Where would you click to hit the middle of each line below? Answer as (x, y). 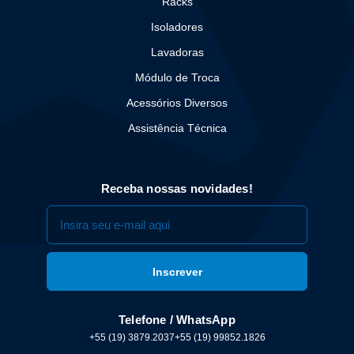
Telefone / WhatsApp (177, 320)
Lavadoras (177, 53)
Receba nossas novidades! (177, 189)
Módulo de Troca (177, 78)
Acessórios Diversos (177, 103)
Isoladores (177, 27)
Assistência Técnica (177, 128)
